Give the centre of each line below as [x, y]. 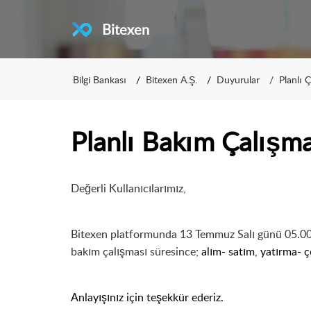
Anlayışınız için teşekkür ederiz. [149, 297]
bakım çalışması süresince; [135, 251]
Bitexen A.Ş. [171, 79]
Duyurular [238, 79]
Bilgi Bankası [100, 79]
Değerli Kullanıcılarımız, [128, 188]
